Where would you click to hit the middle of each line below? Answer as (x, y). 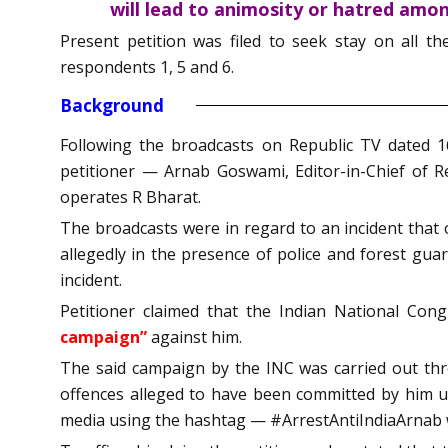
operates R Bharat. (130, 196)
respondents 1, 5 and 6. (147, 66)
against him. (194, 336)
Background (112, 105)
